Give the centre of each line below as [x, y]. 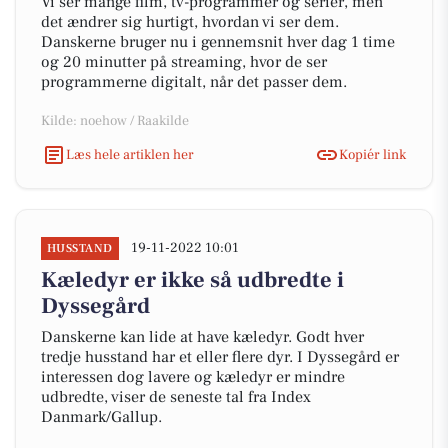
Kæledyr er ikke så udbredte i [192, 280]
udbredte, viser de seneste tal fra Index [176, 397]
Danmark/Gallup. [101, 417]
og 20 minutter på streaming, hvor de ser [184, 62]
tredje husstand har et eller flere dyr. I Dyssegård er [220, 357]
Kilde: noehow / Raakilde [115, 121]
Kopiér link [372, 154]
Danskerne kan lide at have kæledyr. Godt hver [202, 337]
